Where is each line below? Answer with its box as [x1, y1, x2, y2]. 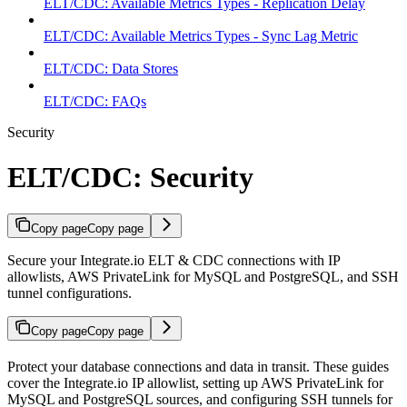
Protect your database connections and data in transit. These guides [7, 359, 389, 375]
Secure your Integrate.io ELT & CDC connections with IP [7, 253, 340, 269]
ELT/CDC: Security [7, 160, 253, 194]
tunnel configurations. [7, 285, 132, 302]
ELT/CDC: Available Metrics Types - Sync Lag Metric [44, 28, 358, 45]
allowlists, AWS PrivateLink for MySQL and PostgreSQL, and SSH [7, 269, 399, 285]
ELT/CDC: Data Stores [44, 61, 178, 77]
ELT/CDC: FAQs [44, 94, 146, 110]
